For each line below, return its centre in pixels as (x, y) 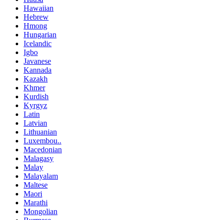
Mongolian (41, 211)
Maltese (36, 185)
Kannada (38, 70)
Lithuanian (40, 132)
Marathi (36, 202)
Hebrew (36, 17)
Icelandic (38, 43)
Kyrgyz (35, 105)
